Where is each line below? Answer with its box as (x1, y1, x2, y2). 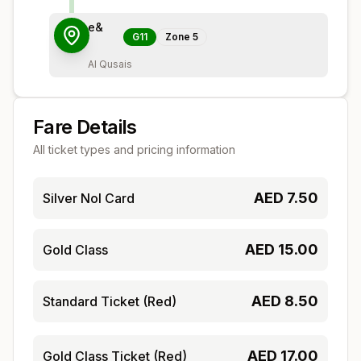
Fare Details (33, 114, 137, 139)
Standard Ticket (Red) (43, 293, 176, 309)
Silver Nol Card (43, 189, 135, 206)
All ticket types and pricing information (33, 142, 235, 156)
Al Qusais (88, 57, 132, 70)
